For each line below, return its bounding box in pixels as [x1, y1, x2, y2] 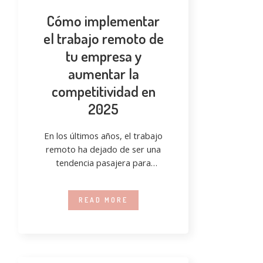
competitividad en [51, 81, 156, 100]
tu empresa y [65, 46, 141, 65]
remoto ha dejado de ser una [46, 143, 161, 155]
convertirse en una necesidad [46, 170, 160, 182]
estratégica [81, 183, 126, 195]
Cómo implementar [47, 11, 160, 30]
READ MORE [79, 195, 128, 204]
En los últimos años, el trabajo [44, 129, 163, 141]
